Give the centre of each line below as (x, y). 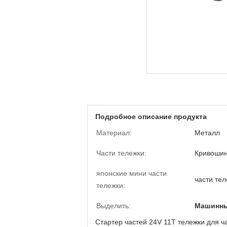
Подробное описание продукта (151, 117)
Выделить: (113, 206)
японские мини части (131, 173)
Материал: (114, 133)
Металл (207, 133)
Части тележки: (121, 153)
